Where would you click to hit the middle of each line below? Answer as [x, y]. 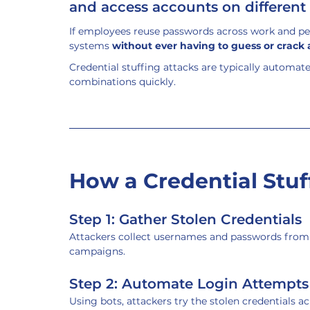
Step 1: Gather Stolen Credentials [185, 219]
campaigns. [97, 251]
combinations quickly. [122, 82]
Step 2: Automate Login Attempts [189, 284]
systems [91, 46]
